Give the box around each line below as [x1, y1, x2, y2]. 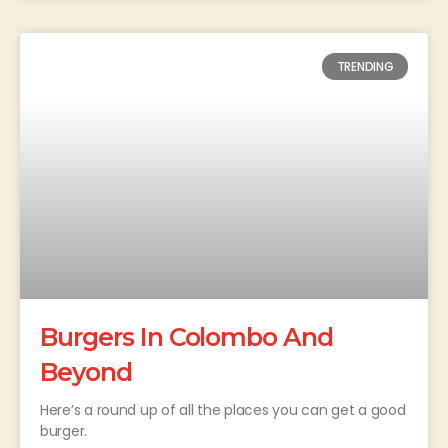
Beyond [40, 356, 132, 387]
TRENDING [336, 57, 394, 75]
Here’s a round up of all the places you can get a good [40, 399, 406, 420]
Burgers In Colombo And [40, 321, 334, 352]
